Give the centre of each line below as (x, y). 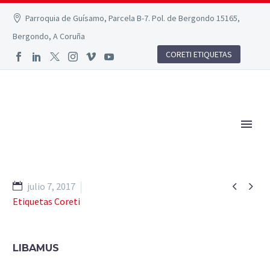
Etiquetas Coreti (46, 201)
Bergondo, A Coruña (49, 36)
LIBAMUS (36, 248)
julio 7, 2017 (51, 186)
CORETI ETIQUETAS (199, 54)
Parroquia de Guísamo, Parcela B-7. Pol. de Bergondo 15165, (133, 18)
